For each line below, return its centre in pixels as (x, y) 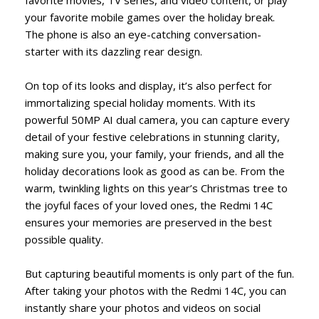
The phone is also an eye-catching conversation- (143, 34)
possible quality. (64, 239)
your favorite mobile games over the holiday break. (150, 17)
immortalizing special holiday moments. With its (140, 102)
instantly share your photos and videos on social (143, 307)
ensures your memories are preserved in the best (148, 222)
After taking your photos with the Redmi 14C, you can (156, 290)
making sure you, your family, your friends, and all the (155, 153)
